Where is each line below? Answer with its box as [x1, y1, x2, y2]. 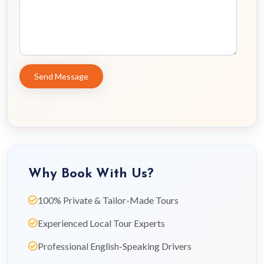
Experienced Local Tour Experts [38, 217, 165, 229]
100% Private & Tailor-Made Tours [38, 194, 179, 206]
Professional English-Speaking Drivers [38, 240, 192, 252]
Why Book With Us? [28, 167, 154, 181]
